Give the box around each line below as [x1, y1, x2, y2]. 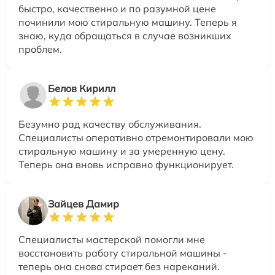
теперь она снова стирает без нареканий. [18, 260, 220, 273]
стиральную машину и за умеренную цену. [18, 144, 225, 157]
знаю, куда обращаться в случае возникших [18, 29, 231, 42]
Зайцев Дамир [48, 197, 119, 210]
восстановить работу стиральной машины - [18, 246, 227, 259]
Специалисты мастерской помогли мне [18, 233, 205, 246]
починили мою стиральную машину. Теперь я [18, 15, 237, 28]
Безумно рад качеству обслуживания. [18, 117, 201, 130]
